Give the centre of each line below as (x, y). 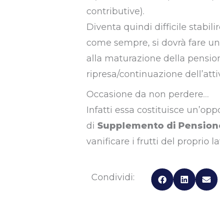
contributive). (115, 12)
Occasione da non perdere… (147, 95)
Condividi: (114, 178)
